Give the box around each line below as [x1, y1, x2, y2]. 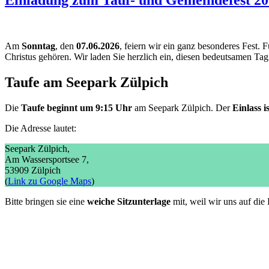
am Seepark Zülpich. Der [132, 102, 232, 113]
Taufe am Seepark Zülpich [5, 74, 168, 90]
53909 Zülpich [5, 165, 61, 175]
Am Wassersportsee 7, [5, 154, 89, 165]
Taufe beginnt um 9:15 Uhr [21, 102, 132, 113]
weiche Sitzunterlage [87, 196, 171, 207]
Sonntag [22, 40, 55, 51]
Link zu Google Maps [8, 175, 91, 186]
